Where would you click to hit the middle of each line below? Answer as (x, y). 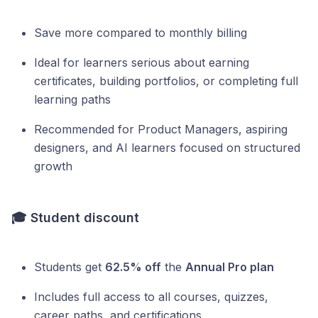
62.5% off (133, 267)
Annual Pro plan (230, 267)
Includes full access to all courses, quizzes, (151, 297)
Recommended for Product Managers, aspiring (161, 129)
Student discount (85, 218)
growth (53, 166)
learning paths (72, 99)
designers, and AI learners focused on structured (167, 148)
